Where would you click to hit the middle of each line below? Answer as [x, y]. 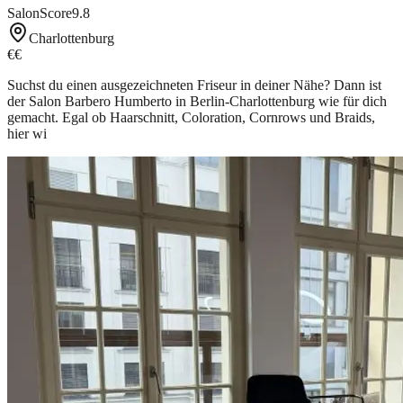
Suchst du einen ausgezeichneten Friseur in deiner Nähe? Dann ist [194, 85]
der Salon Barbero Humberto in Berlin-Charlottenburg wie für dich [197, 101]
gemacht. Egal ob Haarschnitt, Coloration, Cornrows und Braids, [191, 117]
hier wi [27, 133]
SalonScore [40, 13]
